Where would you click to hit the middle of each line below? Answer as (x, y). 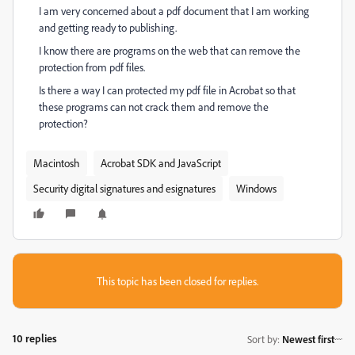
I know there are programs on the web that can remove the (170, 50)
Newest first (308, 339)
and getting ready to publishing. (108, 27)
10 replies (35, 338)
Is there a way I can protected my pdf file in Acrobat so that (167, 90)
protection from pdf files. (92, 67)
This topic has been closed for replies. (177, 281)
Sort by (262, 339)
